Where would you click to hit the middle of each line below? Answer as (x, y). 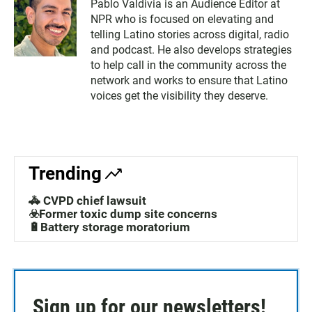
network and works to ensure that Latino (189, 81)
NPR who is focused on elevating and (182, 19)
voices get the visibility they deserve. (179, 96)
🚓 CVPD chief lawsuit (87, 201)
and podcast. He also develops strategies (191, 50)
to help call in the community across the (188, 65)
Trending (65, 174)
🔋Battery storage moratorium (109, 227)
